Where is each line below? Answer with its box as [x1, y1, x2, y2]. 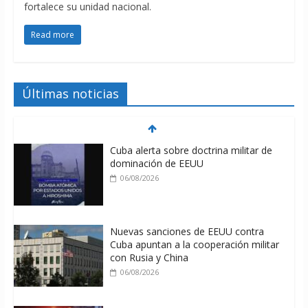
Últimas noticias [21, 85, 119, 102]
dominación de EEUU [109, 156, 203, 170]
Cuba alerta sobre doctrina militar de [109, 143, 272, 157]
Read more [30, 28, 74, 41]
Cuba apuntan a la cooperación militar [109, 237, 279, 251]
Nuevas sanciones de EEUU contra [109, 224, 264, 238]
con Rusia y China [109, 250, 188, 264]
